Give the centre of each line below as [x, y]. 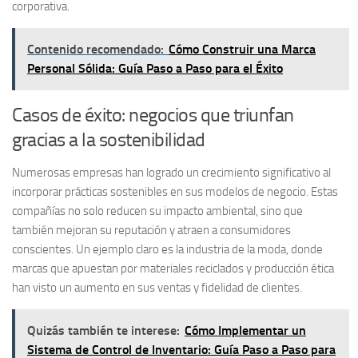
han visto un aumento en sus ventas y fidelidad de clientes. [157, 287]
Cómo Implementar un [245, 330]
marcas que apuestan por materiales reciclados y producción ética [173, 268]
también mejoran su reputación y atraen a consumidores [151, 230]
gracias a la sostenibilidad [109, 139]
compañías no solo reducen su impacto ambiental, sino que [157, 211]
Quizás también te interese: [103, 330]
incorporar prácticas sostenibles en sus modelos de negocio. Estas [175, 191]
